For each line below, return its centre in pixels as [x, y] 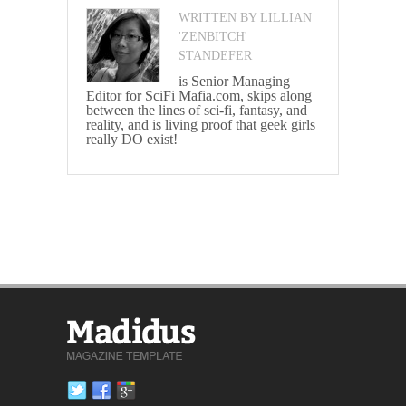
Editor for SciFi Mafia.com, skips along [199, 96]
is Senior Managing [234, 82]
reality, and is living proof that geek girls [201, 125]
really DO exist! [132, 140]
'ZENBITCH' [213, 37]
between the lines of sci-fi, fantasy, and [197, 111]
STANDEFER [215, 56]
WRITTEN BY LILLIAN [245, 18]
